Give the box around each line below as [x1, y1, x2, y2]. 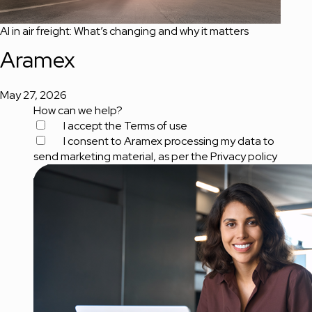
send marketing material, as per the [33, 148, 210, 164]
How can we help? [33, 102, 123, 118]
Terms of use [124, 118, 187, 133]
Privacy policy [210, 148, 277, 164]
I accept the [63, 118, 122, 133]
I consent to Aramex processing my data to [63, 133, 274, 148]
